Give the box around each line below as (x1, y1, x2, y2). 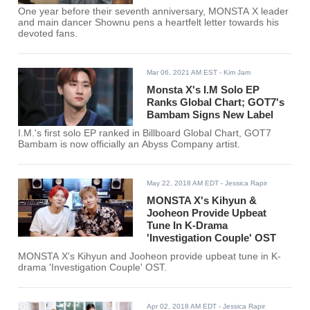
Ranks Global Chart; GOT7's (147, 96, 285, 109)
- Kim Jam (217, 69, 251, 77)
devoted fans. (18, 28, 78, 39)
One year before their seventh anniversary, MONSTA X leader (18, 6, 289, 17)
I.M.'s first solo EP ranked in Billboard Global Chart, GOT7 (18, 128, 272, 139)
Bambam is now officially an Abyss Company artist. (18, 139, 241, 150)
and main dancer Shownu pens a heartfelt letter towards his (18, 17, 280, 28)
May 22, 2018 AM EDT (147, 179, 219, 188)
